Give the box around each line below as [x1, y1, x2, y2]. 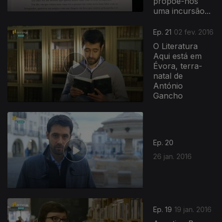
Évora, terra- [153, 61, 203, 71]
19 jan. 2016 [174, 205, 212, 214]
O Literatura [153, 41, 198, 52]
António [153, 81, 183, 91]
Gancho [153, 91, 183, 101]
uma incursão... [153, 6, 211, 16]
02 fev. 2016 [174, 28, 214, 37]
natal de [153, 71, 183, 81]
